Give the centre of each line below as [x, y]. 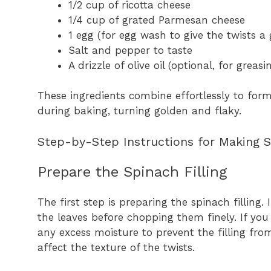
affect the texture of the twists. [116, 247]
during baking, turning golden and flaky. [139, 111]
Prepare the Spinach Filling [132, 171]
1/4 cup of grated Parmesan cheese [157, 20]
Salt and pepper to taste [130, 50]
